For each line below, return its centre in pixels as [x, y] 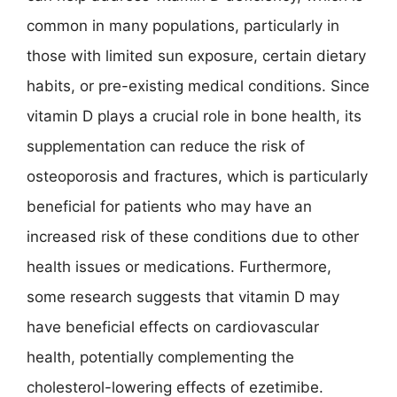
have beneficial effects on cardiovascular [173, 327]
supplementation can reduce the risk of [166, 146]
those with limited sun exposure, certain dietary [196, 55]
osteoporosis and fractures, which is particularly [197, 176]
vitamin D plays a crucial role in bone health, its [194, 116]
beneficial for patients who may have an [169, 206]
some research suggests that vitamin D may [183, 296]
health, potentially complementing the [160, 357]
